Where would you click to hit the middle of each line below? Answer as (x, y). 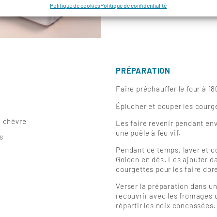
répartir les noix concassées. (166, 206)
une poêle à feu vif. (148, 132)
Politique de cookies (75, 5)
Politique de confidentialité (134, 5)
